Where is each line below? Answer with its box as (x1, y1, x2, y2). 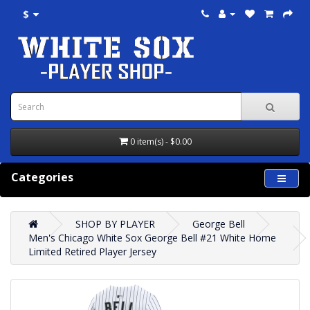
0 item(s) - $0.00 (129, 136, 192, 147)
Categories (11, 170, 73, 185)
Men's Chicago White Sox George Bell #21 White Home (28, 231, 276, 244)
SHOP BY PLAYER (75, 217, 155, 230)
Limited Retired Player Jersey (28, 245, 156, 258)
